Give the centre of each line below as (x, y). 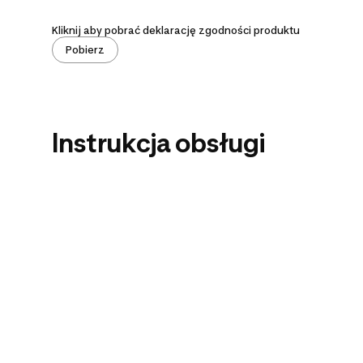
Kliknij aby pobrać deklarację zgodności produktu (176, 30)
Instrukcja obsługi (158, 143)
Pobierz (85, 49)
